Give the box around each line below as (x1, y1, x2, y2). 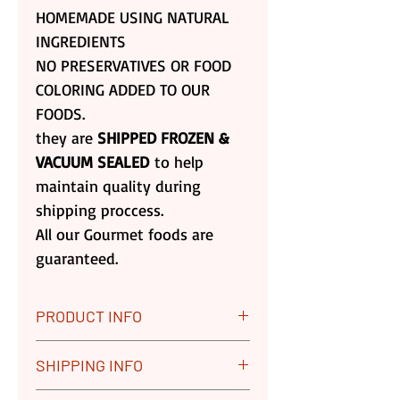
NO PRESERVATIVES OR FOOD (36, 55, 231, 76)
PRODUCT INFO (36, 306, 142, 327)
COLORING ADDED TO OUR (36, 79, 210, 100)
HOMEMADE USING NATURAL (36, 7, 229, 28)
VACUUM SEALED (36, 152, 149, 172)
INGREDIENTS (36, 31, 126, 52)
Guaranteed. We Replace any (36, 366, 230, 387)
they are (36, 128, 97, 148)
